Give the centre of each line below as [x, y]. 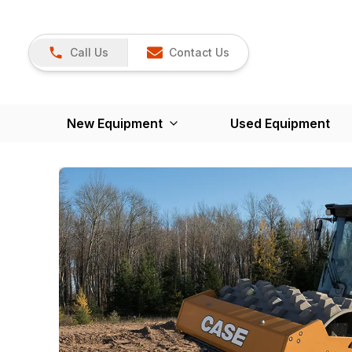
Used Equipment [280, 124]
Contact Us [199, 52]
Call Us [89, 52]
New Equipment [114, 124]
